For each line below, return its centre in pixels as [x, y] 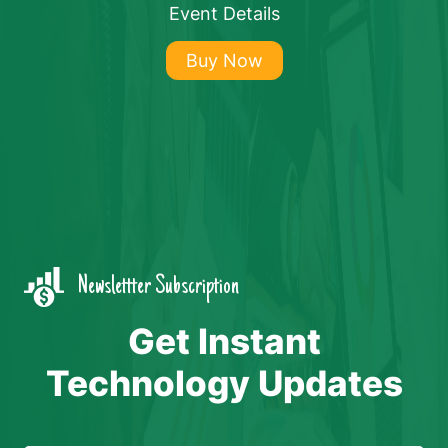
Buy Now [224, 60]
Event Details [224, 13]
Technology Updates [224, 383]
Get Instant [224, 341]
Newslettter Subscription [156, 287]
